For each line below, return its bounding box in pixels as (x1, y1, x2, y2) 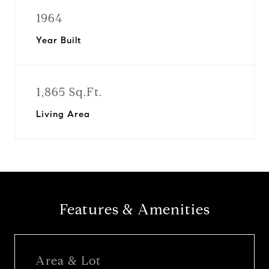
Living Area (36, 109, 90, 119)
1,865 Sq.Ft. (36, 85, 102, 100)
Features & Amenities (59, 201, 210, 219)
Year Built (36, 35, 81, 46)
